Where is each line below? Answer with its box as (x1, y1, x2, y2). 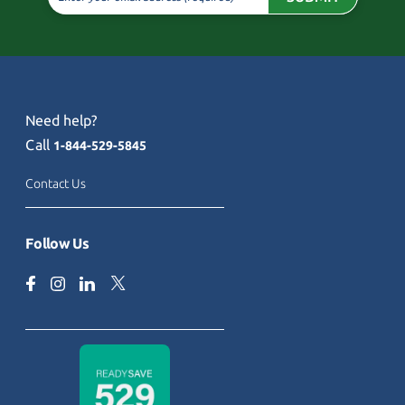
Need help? (25, 112, 97, 128)
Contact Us (25, 176, 86, 191)
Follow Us (25, 235, 89, 251)
